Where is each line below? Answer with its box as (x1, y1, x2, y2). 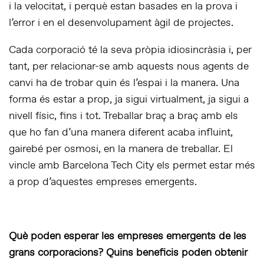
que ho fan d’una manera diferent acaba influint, (9, 126, 233, 140)
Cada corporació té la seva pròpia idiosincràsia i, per (9, 43, 252, 58)
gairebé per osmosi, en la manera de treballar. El (9, 142, 233, 157)
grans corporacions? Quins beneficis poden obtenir (9, 246, 247, 260)
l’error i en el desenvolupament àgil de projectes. (9, 16, 233, 31)
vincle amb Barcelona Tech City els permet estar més (9, 159, 255, 173)
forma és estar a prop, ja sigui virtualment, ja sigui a (9, 93, 249, 107)
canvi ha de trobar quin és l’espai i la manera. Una (9, 76, 239, 91)
